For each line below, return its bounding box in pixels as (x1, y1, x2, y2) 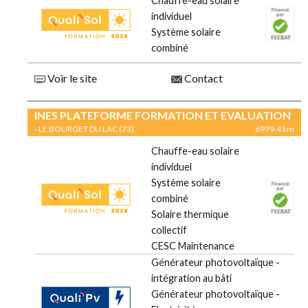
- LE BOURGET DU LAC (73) (34, 124, 134, 135)
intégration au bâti (151, 272, 232, 285)
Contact (182, 71, 223, 85)
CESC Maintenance (151, 240, 234, 252)
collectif (151, 224, 187, 236)
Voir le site (45, 71, 97, 85)
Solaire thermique (151, 208, 229, 221)
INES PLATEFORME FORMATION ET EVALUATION (34, 109, 291, 122)
